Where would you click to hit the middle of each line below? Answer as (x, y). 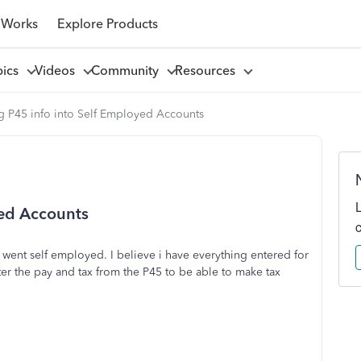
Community (128, 70)
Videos (58, 70)
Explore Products (107, 23)
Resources (208, 70)
